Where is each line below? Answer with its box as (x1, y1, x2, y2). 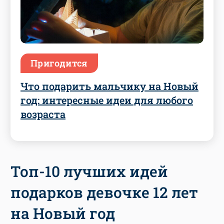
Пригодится (30, 56, 88, 69)
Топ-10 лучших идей (10, 161, 168, 181)
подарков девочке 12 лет (10, 182, 198, 202)
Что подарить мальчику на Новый (20, 79, 198, 92)
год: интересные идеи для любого (20, 93, 193, 106)
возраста (20, 107, 65, 120)
